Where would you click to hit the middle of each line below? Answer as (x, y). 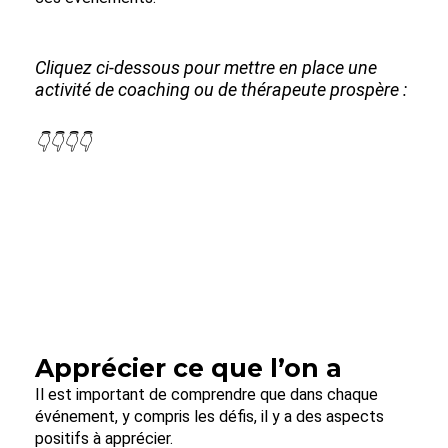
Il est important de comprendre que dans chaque (206, 394)
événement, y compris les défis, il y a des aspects (209, 416)
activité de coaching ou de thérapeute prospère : (221, 89)
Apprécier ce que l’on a (188, 367)
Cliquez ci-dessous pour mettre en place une (206, 67)
